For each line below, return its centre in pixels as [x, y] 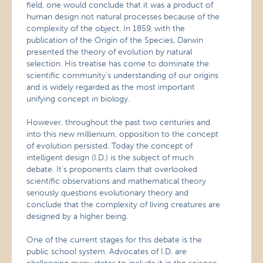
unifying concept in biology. [78, 99]
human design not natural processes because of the [123, 17]
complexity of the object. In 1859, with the [106, 28]
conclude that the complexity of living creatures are [124, 205]
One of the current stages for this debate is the [114, 240]
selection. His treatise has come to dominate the [118, 64]
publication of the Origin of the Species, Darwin [115, 40]
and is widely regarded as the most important [111, 87]
